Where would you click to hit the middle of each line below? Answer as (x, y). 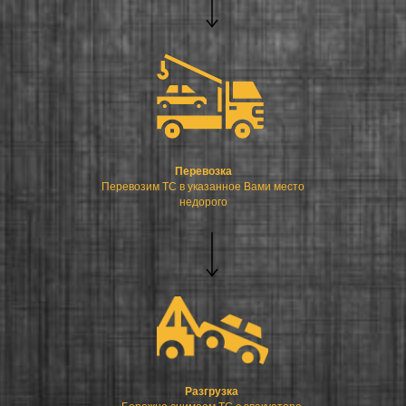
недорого (203, 202)
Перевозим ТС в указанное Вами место (203, 186)
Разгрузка (211, 391)
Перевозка (203, 171)
